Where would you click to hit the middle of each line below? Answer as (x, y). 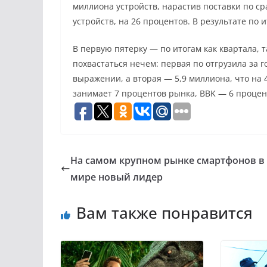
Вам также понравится (164, 212)
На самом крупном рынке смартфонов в (167, 160)
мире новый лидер (117, 177)
